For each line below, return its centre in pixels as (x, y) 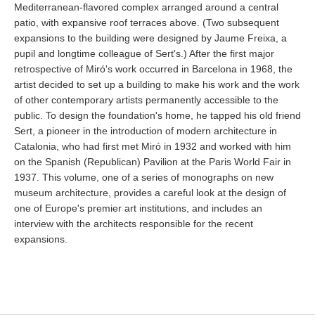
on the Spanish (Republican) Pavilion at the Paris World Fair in (153, 162)
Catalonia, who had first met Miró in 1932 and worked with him (153, 146)
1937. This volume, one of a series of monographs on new (144, 177)
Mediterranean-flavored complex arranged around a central (146, 7)
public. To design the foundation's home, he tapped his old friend (157, 115)
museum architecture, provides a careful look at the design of (150, 193)
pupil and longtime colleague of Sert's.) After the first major (144, 53)
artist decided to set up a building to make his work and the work (157, 84)
